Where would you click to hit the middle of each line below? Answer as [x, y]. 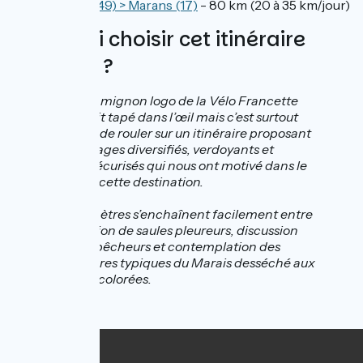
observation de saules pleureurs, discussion [172, 231]
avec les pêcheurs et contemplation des [163, 247]
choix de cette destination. [124, 182]
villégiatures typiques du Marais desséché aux [180, 263]
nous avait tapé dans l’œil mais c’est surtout [172, 117]
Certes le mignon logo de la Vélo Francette [172, 101]
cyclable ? [63, 66]
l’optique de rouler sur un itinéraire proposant [178, 133]
